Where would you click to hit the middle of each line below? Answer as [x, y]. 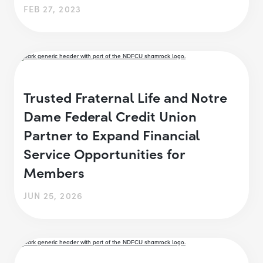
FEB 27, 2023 [52, 9]
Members [56, 171]
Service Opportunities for [104, 153]
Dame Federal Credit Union [110, 115]
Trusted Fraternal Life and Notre [126, 96]
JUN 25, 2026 [53, 195]
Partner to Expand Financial [112, 134]
